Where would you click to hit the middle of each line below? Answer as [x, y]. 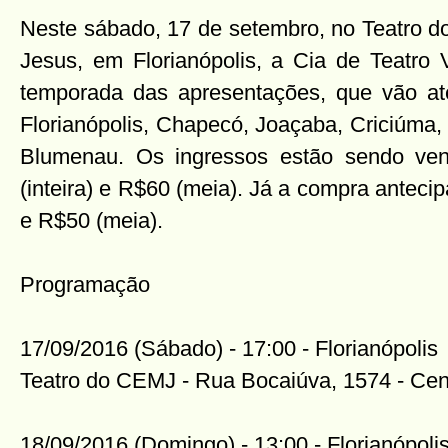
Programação [85, 284]
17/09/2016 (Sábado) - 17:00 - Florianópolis [229, 348]
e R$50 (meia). [91, 220]
